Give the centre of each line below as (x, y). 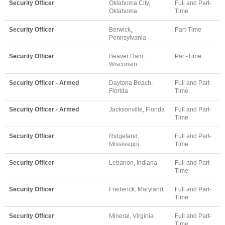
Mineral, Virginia (131, 216)
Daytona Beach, (131, 83)
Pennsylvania (128, 37)
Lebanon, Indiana (133, 162)
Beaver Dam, (127, 56)
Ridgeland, (124, 136)
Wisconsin (123, 64)
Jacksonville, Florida (137, 109)
